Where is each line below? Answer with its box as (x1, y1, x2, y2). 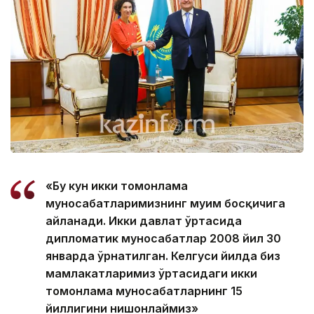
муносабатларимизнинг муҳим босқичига (46, 196, 285, 211)
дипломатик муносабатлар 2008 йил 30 (46, 231, 281, 246)
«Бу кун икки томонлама (46, 179, 188, 193)
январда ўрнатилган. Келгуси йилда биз (46, 249, 280, 264)
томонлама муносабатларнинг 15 (46, 284, 243, 299)
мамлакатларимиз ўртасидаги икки (46, 266, 257, 281)
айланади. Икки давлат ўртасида (46, 214, 242, 228)
